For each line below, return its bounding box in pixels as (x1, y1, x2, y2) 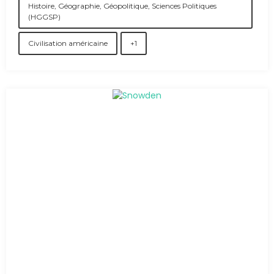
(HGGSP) (28, 12, 61, 21)
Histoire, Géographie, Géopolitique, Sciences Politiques (28, 1, 217, 10)
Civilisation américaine (28, 39, 108, 48)
